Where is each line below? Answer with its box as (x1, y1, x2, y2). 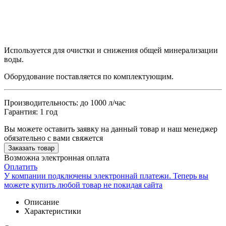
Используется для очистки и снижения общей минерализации (4, 45, 218, 54)
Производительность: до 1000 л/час (4, 98, 126, 107)
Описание (24, 197, 59, 206)
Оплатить (4, 162, 37, 171)
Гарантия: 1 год (4, 107, 58, 116)
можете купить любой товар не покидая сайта (4, 180, 162, 189)
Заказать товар (8, 144, 54, 152)
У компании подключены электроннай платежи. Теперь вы (4, 171, 208, 180)
